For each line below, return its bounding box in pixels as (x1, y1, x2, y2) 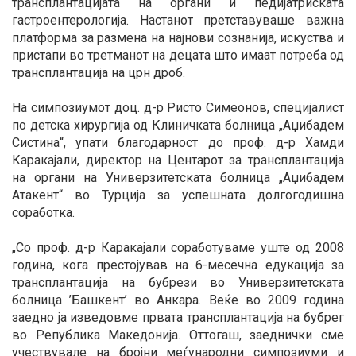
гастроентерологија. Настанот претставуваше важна (12, 13, 344, 29)
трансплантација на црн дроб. (12, 65, 185, 81)
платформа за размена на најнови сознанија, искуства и (12, 30, 344, 46)
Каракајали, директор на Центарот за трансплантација (12, 153, 344, 168)
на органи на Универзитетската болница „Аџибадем (12, 170, 344, 186)
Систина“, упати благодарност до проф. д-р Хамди (12, 135, 344, 151)
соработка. (12, 205, 75, 221)
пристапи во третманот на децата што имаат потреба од (12, 48, 344, 64)
